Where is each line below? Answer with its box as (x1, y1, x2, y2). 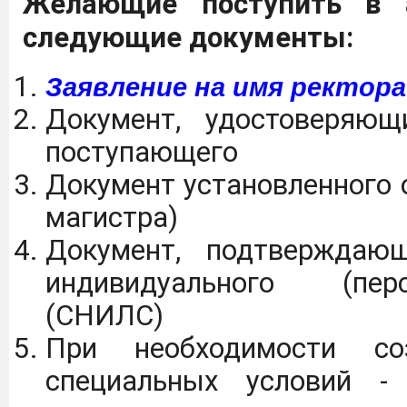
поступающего (45, 135, 238, 170)
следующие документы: (23, 20, 353, 55)
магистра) (45, 201, 178, 235)
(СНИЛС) (45, 299, 164, 333)
